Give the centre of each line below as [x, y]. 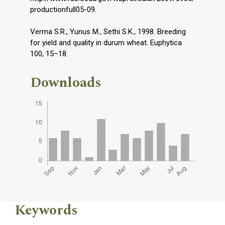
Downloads [66, 82]
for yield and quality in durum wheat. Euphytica [106, 42]
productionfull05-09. [63, 9]
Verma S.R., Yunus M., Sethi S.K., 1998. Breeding [108, 31]
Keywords [46, 210]
